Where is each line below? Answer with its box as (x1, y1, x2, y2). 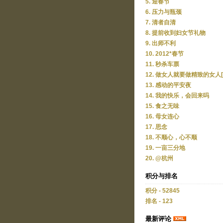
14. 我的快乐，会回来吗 (145, 93, 209, 99)
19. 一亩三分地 (145, 145, 185, 151)
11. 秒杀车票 (145, 61, 179, 67)
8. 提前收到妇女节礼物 (145, 30, 206, 36)
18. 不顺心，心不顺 (145, 134, 197, 140)
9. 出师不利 (145, 40, 176, 46)
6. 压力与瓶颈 (145, 9, 182, 15)
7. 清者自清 (145, 19, 176, 25)
